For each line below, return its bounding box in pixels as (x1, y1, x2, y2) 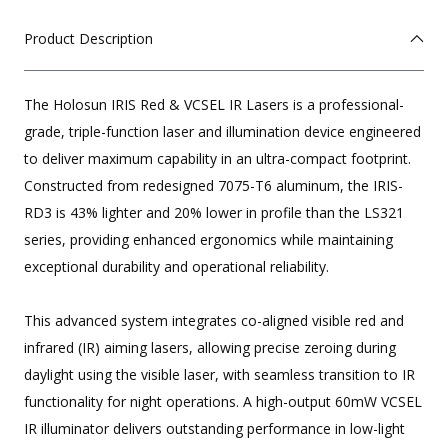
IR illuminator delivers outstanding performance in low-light (24, 419, 405, 439)
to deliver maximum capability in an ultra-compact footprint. (24, 149, 411, 169)
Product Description (24, 29, 153, 49)
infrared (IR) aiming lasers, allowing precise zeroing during (24, 338, 396, 358)
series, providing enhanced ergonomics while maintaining (24, 230, 393, 250)
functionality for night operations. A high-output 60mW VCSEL (24, 392, 422, 412)
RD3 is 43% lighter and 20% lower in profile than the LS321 (24, 203, 404, 223)
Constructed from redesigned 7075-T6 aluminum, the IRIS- (24, 176, 403, 196)
